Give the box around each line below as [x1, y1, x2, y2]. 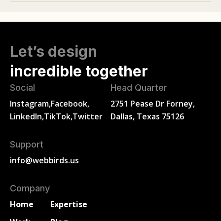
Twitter [73, 111, 103, 122]
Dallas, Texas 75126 [110, 111, 184, 122]
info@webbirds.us [10, 155, 79, 166]
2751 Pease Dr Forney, [110, 98, 195, 110]
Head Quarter [110, 82, 167, 93]
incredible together [10, 62, 148, 80]
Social [10, 82, 35, 93]
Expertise [50, 199, 87, 210]
